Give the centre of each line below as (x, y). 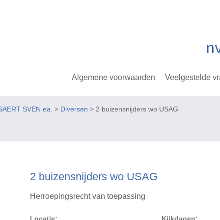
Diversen (74, 109)
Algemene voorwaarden (114, 77)
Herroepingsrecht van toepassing (88, 196)
